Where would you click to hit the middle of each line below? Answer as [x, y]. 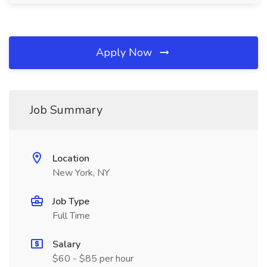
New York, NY [81, 173]
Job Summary [66, 110]
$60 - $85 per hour [93, 259]
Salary [66, 244]
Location [71, 159]
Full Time [71, 216]
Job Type [71, 201]
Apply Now [125, 52]
